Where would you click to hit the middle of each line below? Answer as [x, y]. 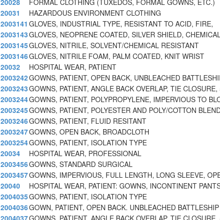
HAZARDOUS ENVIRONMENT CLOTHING [95, 13]
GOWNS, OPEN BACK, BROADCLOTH [89, 132]
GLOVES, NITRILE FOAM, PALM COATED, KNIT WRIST [117, 56]
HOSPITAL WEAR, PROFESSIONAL [85, 153]
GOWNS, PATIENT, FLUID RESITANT [88, 121]
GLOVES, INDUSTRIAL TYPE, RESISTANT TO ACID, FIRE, [121, 24]
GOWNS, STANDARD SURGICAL [81, 164]
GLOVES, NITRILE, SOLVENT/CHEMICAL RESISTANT [114, 45]
